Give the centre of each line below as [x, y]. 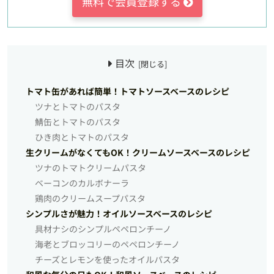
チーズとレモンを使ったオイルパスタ [107, 259]
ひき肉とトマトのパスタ [82, 137]
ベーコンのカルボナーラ [82, 183]
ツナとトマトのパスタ [77, 106]
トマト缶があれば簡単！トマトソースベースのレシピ [128, 91]
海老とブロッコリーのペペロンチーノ [107, 244]
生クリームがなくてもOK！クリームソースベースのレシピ [138, 152]
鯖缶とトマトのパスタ [77, 122]
